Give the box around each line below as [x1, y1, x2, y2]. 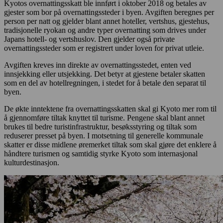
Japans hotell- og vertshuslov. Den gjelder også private [4, 35, 175, 44]
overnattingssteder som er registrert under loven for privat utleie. [4, 44, 206, 53]
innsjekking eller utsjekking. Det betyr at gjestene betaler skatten [4, 70, 205, 79]
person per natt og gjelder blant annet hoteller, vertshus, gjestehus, [4, 17, 210, 26]
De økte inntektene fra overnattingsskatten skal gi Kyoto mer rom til [4, 105, 217, 113]
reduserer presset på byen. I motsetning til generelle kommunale [4, 131, 203, 140]
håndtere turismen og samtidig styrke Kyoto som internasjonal [4, 149, 198, 158]
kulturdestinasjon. [4, 158, 61, 167]
